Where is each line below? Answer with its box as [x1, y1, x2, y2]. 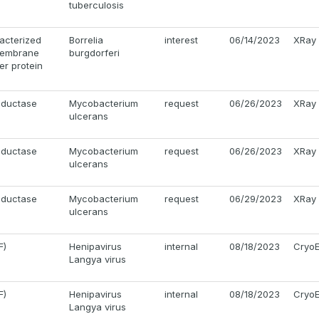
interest [164, 34, 198, 46]
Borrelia [69, 34, 103, 46]
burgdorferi [69, 47, 120, 59]
